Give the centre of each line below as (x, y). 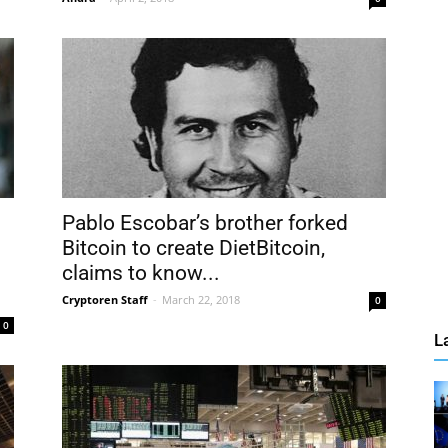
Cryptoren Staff (105, 299)
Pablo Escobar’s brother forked (205, 223)
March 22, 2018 (201, 299)
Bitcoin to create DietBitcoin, (193, 248)
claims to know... (141, 273)
